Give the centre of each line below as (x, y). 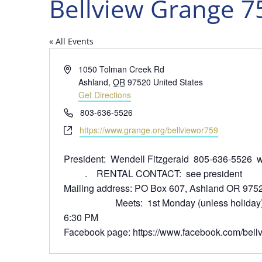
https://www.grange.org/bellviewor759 (149, 130)
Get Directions (105, 94)
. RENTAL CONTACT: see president (153, 173)
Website (78, 129)
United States (178, 82)
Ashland (94, 82)
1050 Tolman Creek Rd (122, 69)
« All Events (71, 41)
